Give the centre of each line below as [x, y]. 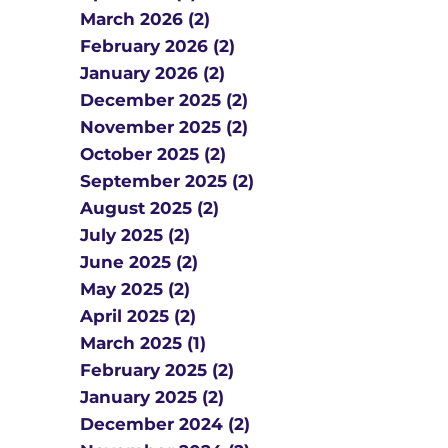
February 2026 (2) [157, 46]
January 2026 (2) [152, 73]
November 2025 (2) [164, 127]
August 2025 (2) [149, 208]
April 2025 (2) [138, 316]
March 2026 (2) [145, 19]
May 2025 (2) [135, 289]
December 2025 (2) [164, 100]
